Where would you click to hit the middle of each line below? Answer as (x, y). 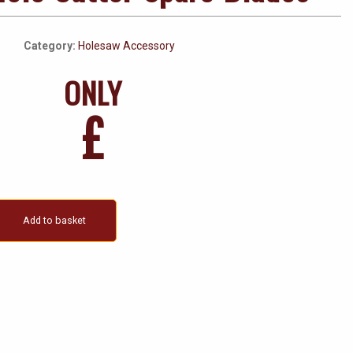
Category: (51, 45)
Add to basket (54, 220)
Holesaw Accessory (127, 45)
